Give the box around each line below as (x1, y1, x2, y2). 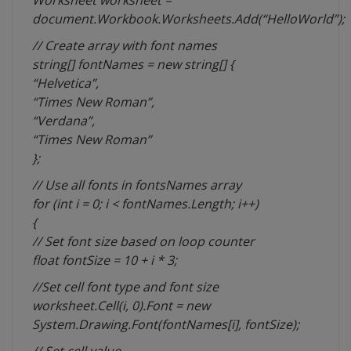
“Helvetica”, (32, 74, 99, 92)
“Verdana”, (32, 112, 95, 130)
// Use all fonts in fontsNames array (32, 176, 241, 194)
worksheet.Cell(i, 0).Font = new (32, 297, 210, 315)
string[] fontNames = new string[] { (32, 56, 234, 74)
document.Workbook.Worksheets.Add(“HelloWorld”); (32, 10, 345, 28)
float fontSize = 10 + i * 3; (32, 251, 177, 270)
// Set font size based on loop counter (32, 233, 255, 251)
